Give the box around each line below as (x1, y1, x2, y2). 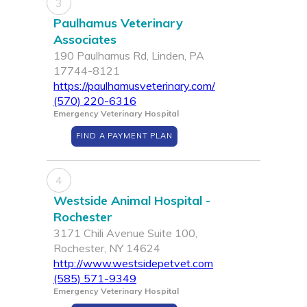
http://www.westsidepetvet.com (53, 256, 213, 271)
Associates (53, 32, 116, 48)
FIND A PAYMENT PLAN (76, 131, 173, 141)
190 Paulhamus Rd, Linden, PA (53, 49, 204, 63)
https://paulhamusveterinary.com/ (53, 79, 215, 93)
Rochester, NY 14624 (53, 241, 160, 256)
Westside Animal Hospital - (53, 193, 210, 209)
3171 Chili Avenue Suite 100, (53, 226, 197, 241)
